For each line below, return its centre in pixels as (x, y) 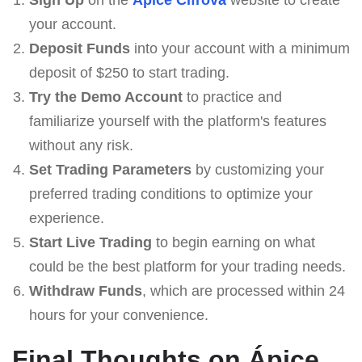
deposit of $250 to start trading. (129, 72)
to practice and (232, 97)
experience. (66, 218)
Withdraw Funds (85, 290)
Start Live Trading (90, 242)
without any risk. (81, 145)
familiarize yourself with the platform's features (177, 121)
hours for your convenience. (118, 315)
